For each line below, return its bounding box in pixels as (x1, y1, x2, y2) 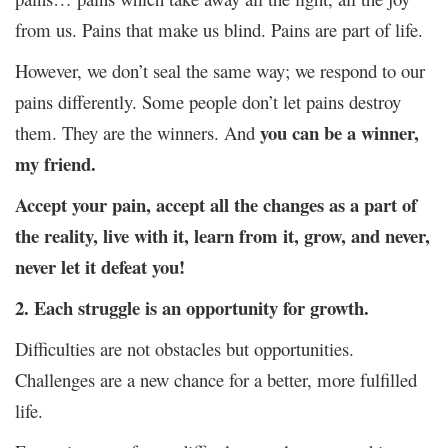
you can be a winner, (260, 118, 419, 146)
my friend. (15, 149, 96, 177)
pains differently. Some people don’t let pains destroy (15, 88, 401, 114)
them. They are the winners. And (15, 119, 260, 145)
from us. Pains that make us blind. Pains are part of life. (15, 16, 423, 42)
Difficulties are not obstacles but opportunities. (15, 335, 354, 361)
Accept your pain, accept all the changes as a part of (15, 190, 417, 218)
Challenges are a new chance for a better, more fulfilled (15, 366, 417, 392)
